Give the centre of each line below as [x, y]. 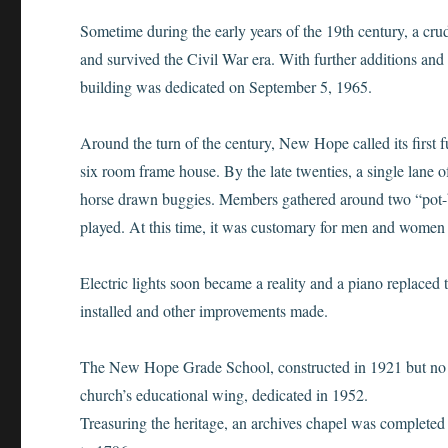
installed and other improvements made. [204, 311]
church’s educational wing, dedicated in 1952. [224, 395]
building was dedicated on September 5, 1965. [226, 87]
